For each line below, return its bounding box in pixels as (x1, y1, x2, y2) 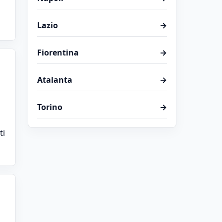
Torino (37, 101, 62, 112)
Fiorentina (37, 47, 79, 58)
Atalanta (37, 74, 72, 85)
